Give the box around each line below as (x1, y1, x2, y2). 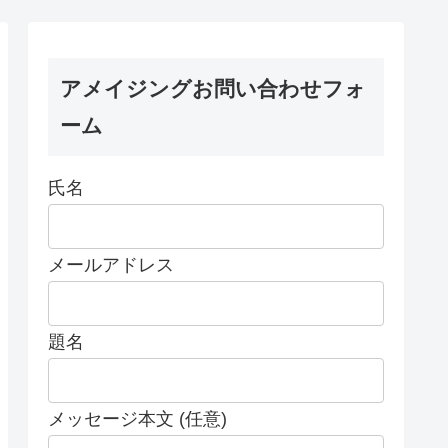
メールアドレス (48, 254, 174, 275)
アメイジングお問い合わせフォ (60, 76, 366, 100)
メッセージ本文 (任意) (48, 408, 227, 429)
